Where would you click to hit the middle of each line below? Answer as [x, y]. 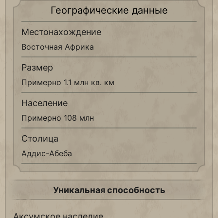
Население [45, 103]
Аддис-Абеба [47, 154]
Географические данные [109, 10]
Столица [40, 139]
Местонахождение [61, 32]
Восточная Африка [58, 47]
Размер [37, 68]
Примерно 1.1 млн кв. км [68, 82]
